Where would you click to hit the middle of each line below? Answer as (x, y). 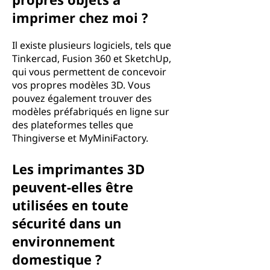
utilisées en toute (70, 205)
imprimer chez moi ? (80, 17)
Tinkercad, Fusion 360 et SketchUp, (92, 58)
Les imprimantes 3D (78, 169)
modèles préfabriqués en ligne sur (91, 111)
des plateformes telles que (73, 125)
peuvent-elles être (73, 187)
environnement (64, 241)
